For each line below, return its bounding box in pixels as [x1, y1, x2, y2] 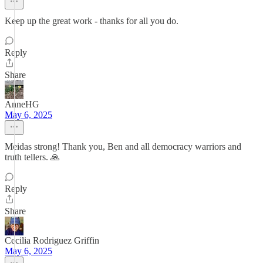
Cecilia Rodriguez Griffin [5, 235, 99, 245]
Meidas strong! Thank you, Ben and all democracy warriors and [5, 141, 241, 151]
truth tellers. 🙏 [5, 152, 60, 162]
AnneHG [5, 99, 39, 109]
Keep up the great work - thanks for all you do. [5, 16, 178, 26]
